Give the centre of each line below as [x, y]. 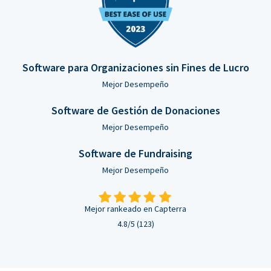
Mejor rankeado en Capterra [135, 209]
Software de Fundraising [135, 154]
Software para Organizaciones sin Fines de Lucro [135, 68]
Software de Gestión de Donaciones [135, 111]
